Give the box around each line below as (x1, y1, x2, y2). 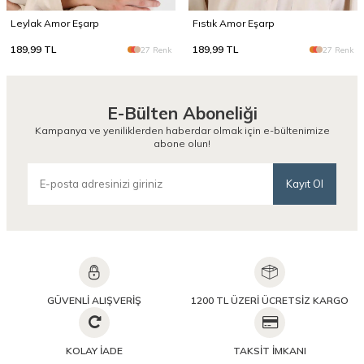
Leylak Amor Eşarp (11, 17, 99, 30)
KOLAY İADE (66, 344, 123, 357)
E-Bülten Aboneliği (106, 102, 258, 124)
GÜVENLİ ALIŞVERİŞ (47, 293, 141, 306)
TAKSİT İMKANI (233, 344, 306, 357)
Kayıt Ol (286, 176, 323, 190)
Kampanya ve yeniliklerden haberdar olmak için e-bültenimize (34, 124, 330, 137)
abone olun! (154, 137, 210, 150)
